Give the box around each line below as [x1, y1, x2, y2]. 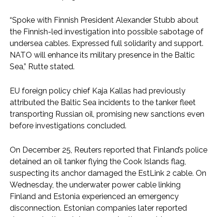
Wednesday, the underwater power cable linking [10, 180, 181, 189]
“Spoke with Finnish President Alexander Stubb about [10, 15, 199, 25]
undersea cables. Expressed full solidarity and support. [10, 38, 203, 48]
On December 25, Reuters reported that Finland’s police [10, 145, 207, 155]
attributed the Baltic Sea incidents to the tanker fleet [10, 97, 196, 107]
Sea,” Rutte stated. [10, 62, 75, 71]
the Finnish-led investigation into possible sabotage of [10, 27, 203, 36]
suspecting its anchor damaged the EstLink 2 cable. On [10, 168, 206, 178]
